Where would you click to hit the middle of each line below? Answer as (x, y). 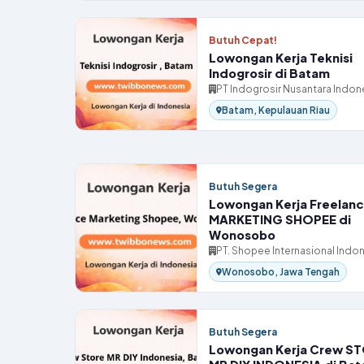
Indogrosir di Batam (269, 73)
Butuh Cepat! (243, 40)
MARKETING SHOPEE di (280, 219)
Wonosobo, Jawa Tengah (281, 272)
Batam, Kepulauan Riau (276, 110)
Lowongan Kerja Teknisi (281, 58)
